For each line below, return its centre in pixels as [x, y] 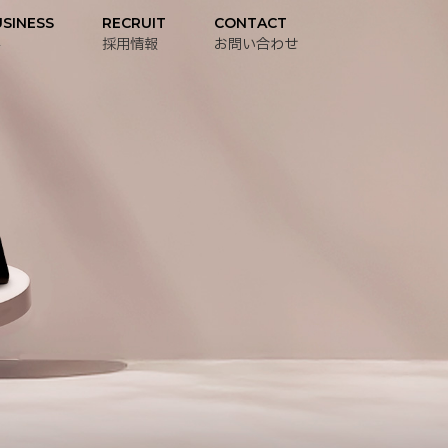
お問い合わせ [256, 44]
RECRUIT [134, 22]
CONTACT [250, 22]
